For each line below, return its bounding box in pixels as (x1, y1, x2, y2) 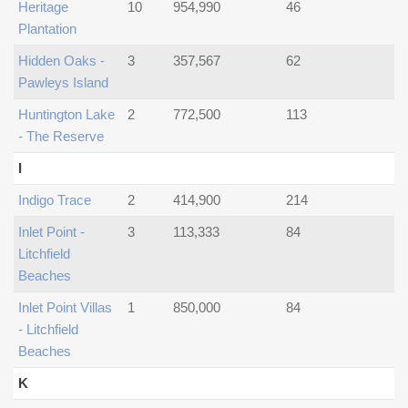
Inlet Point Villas (18, 300, 112, 315)
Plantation (18, 21, 76, 36)
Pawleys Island (18, 75, 108, 90)
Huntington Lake (18, 107, 115, 122)
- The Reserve (18, 128, 104, 144)
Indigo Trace (18, 192, 91, 208)
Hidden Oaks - (18, 53, 105, 68)
